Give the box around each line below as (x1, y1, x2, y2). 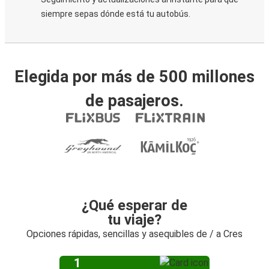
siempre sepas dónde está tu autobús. (41, 9, 190, 19)
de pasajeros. (85, 91, 184, 110)
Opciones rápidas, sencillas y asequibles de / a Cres (26, 228, 243, 240)
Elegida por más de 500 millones (14, 67, 255, 86)
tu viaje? (107, 211, 162, 228)
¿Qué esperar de (82, 197, 187, 214)
